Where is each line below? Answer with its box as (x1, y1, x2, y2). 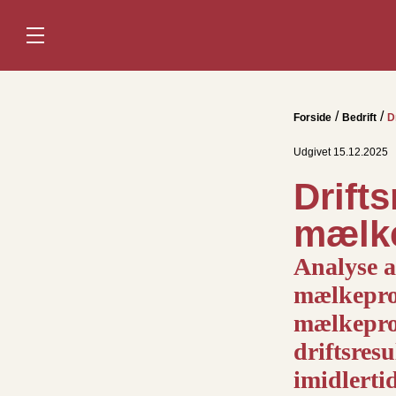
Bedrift (342, 111, 377, 124)
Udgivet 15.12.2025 (293, 146, 388, 158)
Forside (293, 111, 331, 124)
